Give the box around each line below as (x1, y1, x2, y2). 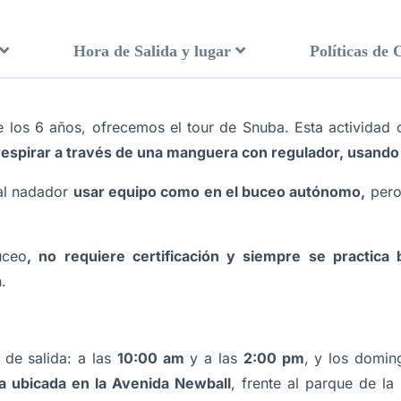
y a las (183, 349, 243, 367)
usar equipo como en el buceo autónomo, (73, 183, 366, 200)
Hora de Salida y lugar (73, 42, 231, 60)
